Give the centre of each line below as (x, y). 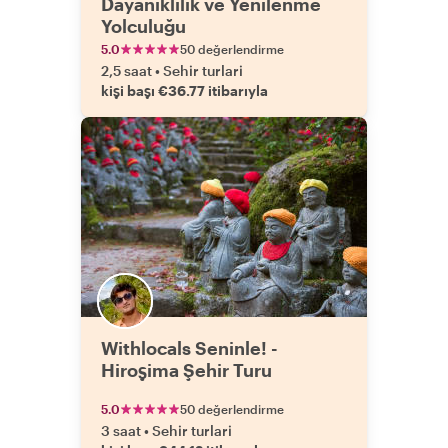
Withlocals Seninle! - (189, 348)
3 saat (121, 430)
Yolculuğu (143, 26)
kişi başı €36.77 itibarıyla (184, 90)
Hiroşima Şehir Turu (186, 370)
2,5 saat (126, 70)
